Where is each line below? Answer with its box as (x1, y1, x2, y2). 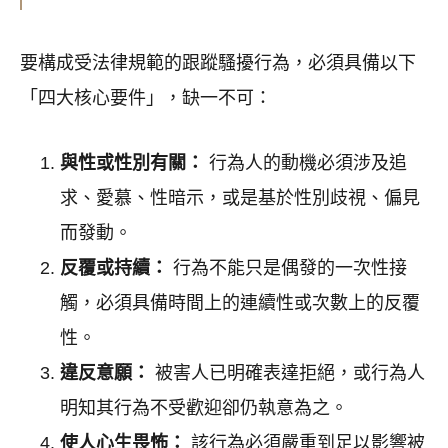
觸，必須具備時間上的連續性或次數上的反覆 (60, 293, 420, 314)
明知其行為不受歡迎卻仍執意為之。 (60, 398, 348, 419)
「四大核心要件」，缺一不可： (20, 88, 272, 109)
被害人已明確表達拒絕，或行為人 (150, 363, 425, 384)
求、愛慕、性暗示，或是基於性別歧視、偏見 (60, 188, 420, 209)
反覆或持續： (60, 258, 168, 279)
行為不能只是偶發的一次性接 (168, 258, 407, 279)
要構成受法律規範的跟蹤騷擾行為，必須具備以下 (20, 53, 416, 74)
